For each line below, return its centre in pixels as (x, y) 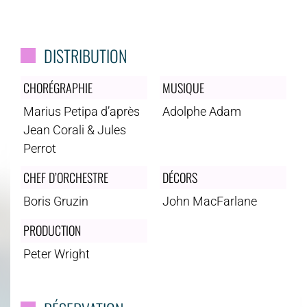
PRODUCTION (52, 231)
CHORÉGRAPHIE (58, 87)
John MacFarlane (209, 201)
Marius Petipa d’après (81, 111)
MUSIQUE (183, 87)
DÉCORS (180, 177)
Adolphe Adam (201, 111)
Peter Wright (56, 254)
